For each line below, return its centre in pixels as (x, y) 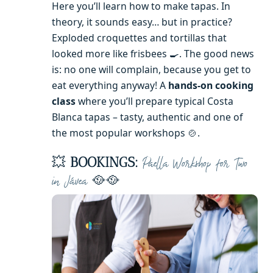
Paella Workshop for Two (195, 164)
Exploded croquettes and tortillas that (139, 37)
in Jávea (69, 182)
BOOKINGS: (104, 163)
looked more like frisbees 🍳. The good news (153, 53)
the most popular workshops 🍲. (126, 133)
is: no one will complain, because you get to (151, 69)
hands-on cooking (211, 85)
